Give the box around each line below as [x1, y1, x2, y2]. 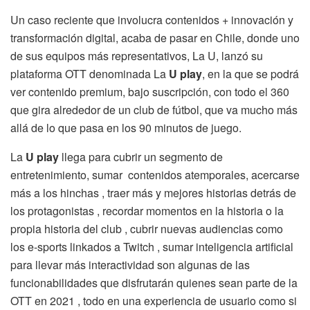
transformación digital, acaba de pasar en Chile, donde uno [10, 30, 300, 46]
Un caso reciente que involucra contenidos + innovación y [10, 12, 293, 28]
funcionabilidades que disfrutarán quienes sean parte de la [10, 275, 298, 291]
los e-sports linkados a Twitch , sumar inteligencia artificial [10, 239, 293, 255]
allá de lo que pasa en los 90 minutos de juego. [10, 120, 241, 136]
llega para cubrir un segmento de [59, 149, 223, 165]
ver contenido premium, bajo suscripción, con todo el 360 [10, 84, 289, 100]
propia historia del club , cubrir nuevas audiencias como [10, 221, 283, 237]
